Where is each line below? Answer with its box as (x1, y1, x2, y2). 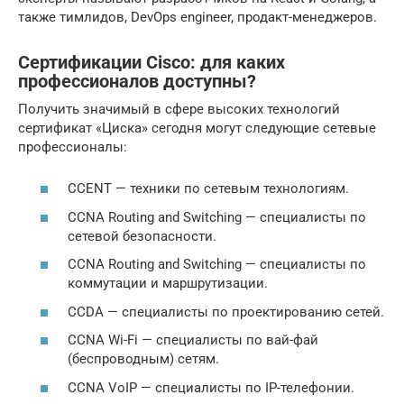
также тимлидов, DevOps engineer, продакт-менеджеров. (18, 8, 377, 25)
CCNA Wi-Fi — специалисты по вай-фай (68, 332, 318, 349)
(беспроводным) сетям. (68, 351, 219, 368)
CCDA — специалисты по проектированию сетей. (68, 303, 384, 320)
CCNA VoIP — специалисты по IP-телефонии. (68, 379, 354, 396)
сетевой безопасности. (68, 227, 216, 244)
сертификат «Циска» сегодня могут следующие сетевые (18, 119, 376, 136)
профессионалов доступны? (18, 71, 256, 92)
